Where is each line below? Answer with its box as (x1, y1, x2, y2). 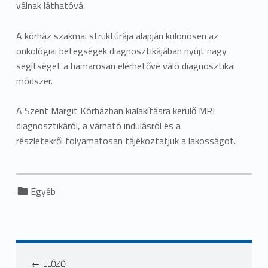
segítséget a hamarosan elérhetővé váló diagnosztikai (16, 58, 235, 73)
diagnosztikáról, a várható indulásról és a (16, 118, 181, 133)
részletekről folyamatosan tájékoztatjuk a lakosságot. (16, 133, 236, 148)
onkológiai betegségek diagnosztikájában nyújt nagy (16, 43, 227, 58)
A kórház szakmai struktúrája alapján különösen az (16, 28, 218, 43)
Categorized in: (30, 178, 39, 193)
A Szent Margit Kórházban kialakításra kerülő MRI (16, 103, 215, 118)
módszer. (16, 73, 53, 88)
